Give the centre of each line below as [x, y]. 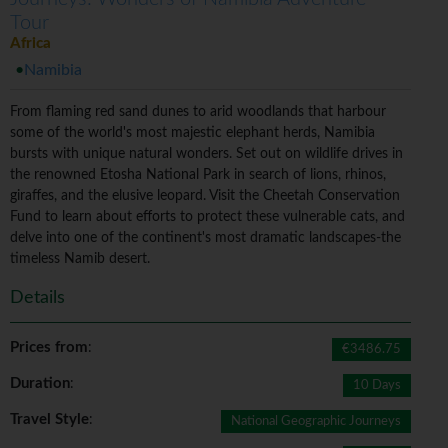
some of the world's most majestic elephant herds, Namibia [192, 133]
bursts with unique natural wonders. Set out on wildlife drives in [206, 154]
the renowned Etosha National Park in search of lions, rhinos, [198, 175]
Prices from [49, 348]
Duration [40, 384]
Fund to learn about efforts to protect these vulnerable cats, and [207, 217]
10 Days [377, 386]
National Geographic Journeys [316, 422]
